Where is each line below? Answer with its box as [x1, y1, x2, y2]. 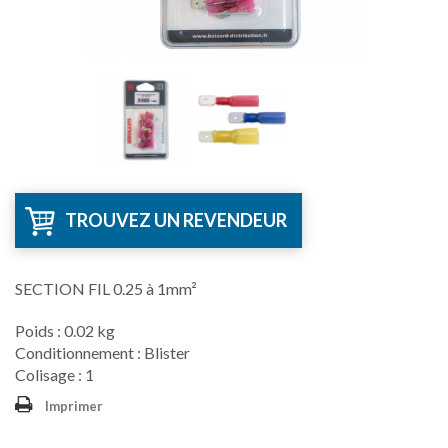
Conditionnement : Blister [15, 343, 190, 362]
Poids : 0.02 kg [15, 321, 115, 340]
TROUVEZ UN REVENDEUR [65, 209, 287, 231]
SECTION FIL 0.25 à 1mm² [15, 279, 197, 298]
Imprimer [45, 398, 103, 414]
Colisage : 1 [15, 365, 94, 384]
